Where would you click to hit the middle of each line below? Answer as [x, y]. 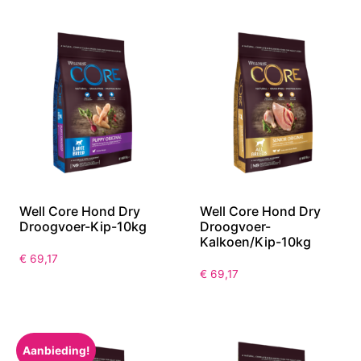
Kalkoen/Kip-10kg [255, 241]
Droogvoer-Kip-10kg [83, 226]
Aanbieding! [56, 350]
